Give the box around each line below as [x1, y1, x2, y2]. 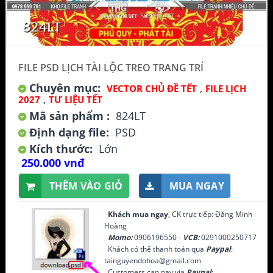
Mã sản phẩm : [29, 108, 110, 123]
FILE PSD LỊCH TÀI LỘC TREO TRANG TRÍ [18, 60, 204, 74]
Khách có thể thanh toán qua [104, 243, 207, 254]
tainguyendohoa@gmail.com [104, 255, 202, 266]
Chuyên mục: [29, 80, 101, 95]
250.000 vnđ [21, 155, 85, 170]
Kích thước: [29, 141, 93, 156]
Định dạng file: [29, 124, 109, 140]
